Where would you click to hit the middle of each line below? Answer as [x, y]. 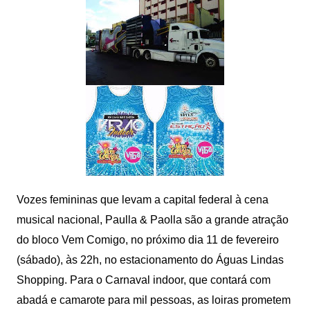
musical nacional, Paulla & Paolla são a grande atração [152, 220]
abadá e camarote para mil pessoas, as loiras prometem [153, 300]
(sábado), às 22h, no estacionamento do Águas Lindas [150, 260]
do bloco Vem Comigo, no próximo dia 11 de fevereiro [147, 240]
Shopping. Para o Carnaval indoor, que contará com [143, 280]
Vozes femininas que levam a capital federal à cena [142, 200]
